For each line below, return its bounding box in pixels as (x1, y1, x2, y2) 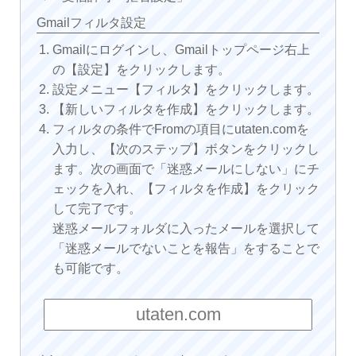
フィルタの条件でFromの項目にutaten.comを (52, 122, 309, 136)
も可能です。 (52, 261, 129, 275)
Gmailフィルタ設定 (36, 15, 146, 29)
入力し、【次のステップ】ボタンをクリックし (52, 141, 319, 156)
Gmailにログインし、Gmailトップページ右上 (52, 42, 310, 56)
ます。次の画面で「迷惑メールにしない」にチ (52, 161, 319, 176)
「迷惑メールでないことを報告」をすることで (52, 241, 319, 255)
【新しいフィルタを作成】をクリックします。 (52, 102, 319, 116)
